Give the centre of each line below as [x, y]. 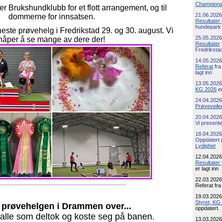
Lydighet [205, 146]
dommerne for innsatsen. [52, 17]
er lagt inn [207, 168]
